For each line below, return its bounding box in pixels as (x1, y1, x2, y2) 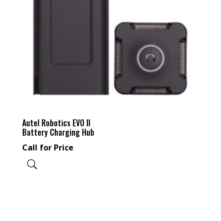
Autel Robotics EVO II (22, 116, 90, 129)
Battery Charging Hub (22, 126, 94, 138)
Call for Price (22, 142, 74, 153)
